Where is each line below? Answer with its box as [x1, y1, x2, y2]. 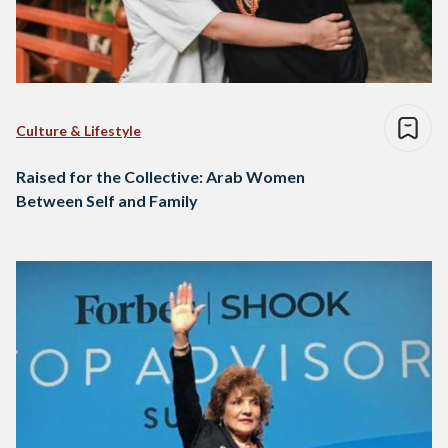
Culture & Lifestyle [16, 122, 141, 140]
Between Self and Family [16, 191, 198, 211]
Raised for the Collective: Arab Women [16, 167, 305, 187]
